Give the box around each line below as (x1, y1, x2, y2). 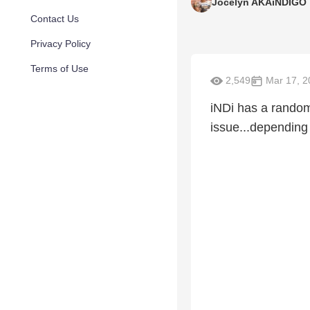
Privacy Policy (30, 38, 91, 49)
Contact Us (30, 13, 79, 24)
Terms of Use (30, 63, 89, 74)
